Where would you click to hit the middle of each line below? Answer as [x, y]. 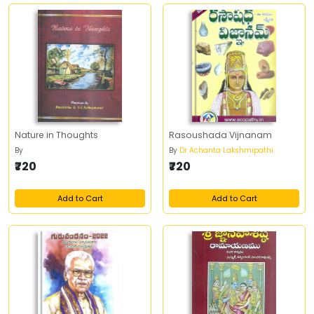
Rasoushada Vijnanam [220, 135]
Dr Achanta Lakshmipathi [226, 150]
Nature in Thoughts [56, 135]
